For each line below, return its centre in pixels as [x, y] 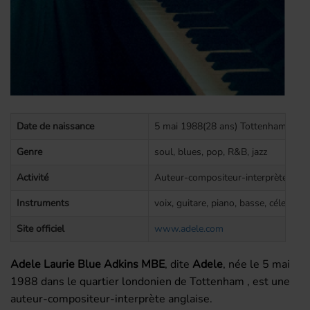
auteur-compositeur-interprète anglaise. [111, 299]
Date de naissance [55, 126]
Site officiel [40, 228]
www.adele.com [189, 228]
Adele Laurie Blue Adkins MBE [88, 264]
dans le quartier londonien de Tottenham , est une [164, 281]
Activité [33, 177]
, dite [179, 264]
